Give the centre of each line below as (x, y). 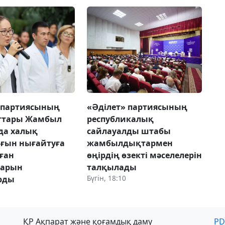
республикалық (120, 119)
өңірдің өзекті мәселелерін (144, 155)
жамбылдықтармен (130, 143)
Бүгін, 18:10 (106, 178)
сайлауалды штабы (129, 131)
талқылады (111, 167)
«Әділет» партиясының (137, 107)
